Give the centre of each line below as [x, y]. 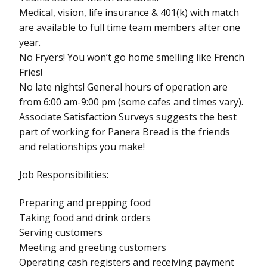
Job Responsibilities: [64, 174]
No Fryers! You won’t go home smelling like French [132, 57]
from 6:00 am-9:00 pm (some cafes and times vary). [131, 102]
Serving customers [61, 232]
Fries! [31, 72]
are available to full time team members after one [130, 27]
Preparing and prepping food [85, 202]
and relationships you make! [82, 146]
